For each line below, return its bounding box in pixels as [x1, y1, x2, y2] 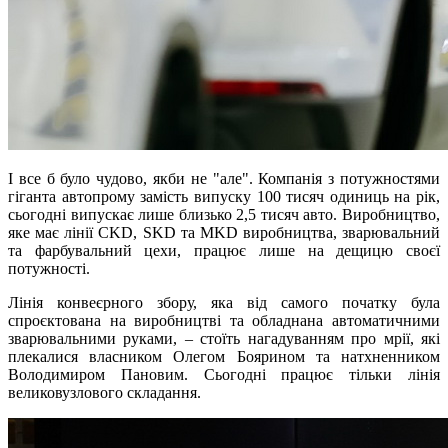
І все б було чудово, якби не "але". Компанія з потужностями [8, 170, 440, 188]
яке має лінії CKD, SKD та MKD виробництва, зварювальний [8, 224, 440, 242]
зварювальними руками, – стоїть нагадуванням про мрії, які [8, 330, 440, 348]
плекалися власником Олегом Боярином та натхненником [8, 348, 440, 366]
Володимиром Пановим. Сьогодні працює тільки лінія [8, 366, 440, 384]
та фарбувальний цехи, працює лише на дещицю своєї [8, 242, 440, 260]
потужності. [8, 260, 90, 278]
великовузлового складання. [8, 384, 201, 402]
